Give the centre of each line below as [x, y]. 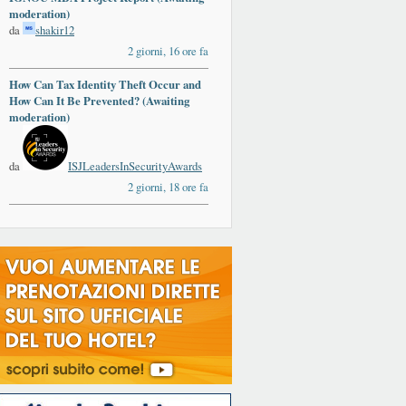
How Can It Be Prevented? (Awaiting [99, 101]
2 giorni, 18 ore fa [168, 187]
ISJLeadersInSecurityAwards [135, 166]
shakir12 [55, 30]
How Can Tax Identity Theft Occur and [105, 85]
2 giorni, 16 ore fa [168, 51]
